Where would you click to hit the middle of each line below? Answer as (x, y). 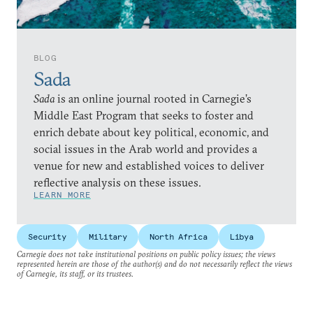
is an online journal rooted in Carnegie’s (153, 99)
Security (48, 236)
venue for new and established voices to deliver (149, 166)
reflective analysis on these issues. (117, 182)
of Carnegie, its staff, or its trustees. (75, 274)
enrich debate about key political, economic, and (151, 132)
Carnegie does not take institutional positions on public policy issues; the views (146, 254)
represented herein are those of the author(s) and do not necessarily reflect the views (154, 264)
